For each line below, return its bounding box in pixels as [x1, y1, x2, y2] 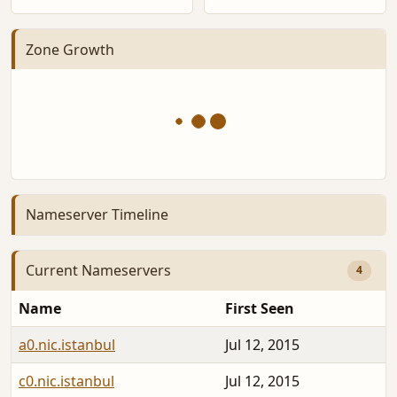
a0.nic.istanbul [19, 334, 115, 354]
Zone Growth [26, 39, 114, 59]
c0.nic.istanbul [19, 370, 114, 391]
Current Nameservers [26, 261, 171, 281]
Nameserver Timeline [26, 205, 168, 225]
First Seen [225, 298, 294, 318]
